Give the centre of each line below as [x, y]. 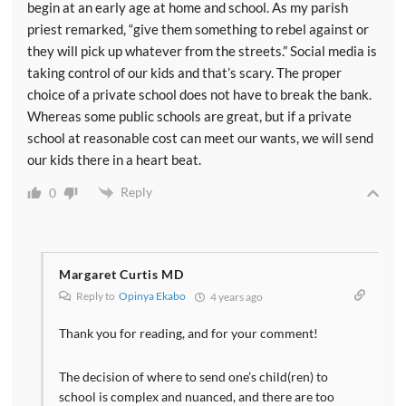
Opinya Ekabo [152, 296]
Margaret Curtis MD [121, 275]
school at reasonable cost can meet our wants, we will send [200, 138]
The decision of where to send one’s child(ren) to [193, 377]
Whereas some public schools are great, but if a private [189, 116]
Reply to [97, 296]
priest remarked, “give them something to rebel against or [198, 29]
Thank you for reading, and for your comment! [188, 333]
